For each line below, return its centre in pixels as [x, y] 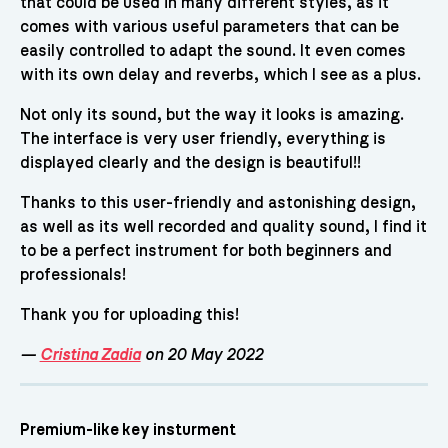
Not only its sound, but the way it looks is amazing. [211, 115]
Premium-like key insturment [127, 429]
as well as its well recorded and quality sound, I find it [223, 227]
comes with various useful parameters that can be [209, 27]
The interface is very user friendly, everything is [202, 139]
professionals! [72, 275]
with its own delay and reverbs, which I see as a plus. [220, 75]
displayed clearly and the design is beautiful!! [190, 163]
